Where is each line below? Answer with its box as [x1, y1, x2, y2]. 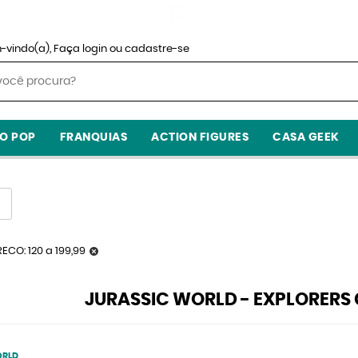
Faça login [54, 44, 107, 54]
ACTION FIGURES [151, 132, 249, 143]
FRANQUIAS [59, 132, 128, 143]
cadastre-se [125, 44, 189, 54]
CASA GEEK [272, 132, 340, 143]
